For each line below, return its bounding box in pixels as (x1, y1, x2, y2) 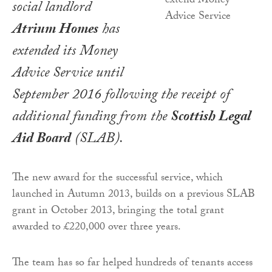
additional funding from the (12, 105, 171, 131)
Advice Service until (12, 61, 123, 87)
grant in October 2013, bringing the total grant (12, 202, 224, 221)
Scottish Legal (171, 105, 251, 131)
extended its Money (12, 39, 118, 65)
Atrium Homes (12, 18, 98, 43)
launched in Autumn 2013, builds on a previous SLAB (12, 185, 255, 205)
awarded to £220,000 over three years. (12, 218, 181, 237)
